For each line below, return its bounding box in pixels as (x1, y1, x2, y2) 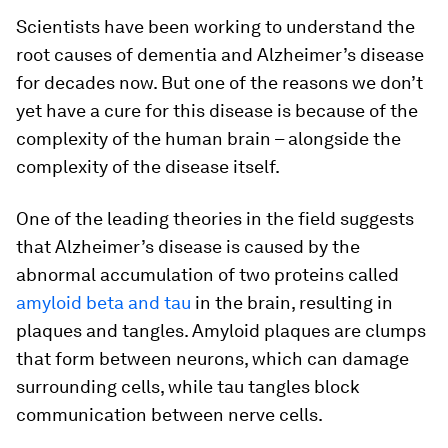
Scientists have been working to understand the (16, 16, 415, 37)
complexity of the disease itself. (16, 156, 280, 177)
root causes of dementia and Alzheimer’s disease (16, 44, 424, 65)
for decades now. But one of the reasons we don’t (16, 72, 423, 93)
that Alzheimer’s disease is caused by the (16, 236, 360, 257)
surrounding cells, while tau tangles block (16, 376, 360, 397)
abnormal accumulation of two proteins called (16, 264, 399, 285)
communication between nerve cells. (16, 404, 323, 425)
